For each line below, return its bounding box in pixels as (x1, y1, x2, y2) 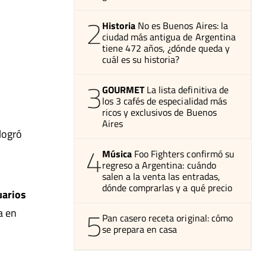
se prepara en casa (102, 221, 178, 236)
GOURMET (102, 82, 145, 97)
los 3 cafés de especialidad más (102, 93, 227, 108)
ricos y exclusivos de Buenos (102, 104, 217, 119)
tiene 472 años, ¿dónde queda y (102, 40, 230, 55)
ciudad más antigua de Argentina (102, 29, 236, 44)
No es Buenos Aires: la (138, 18, 228, 33)
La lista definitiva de (147, 82, 229, 97)
